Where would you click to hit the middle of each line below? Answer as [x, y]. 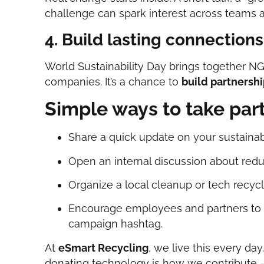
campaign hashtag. [116, 224]
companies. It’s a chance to [113, 81]
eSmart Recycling [104, 247]
